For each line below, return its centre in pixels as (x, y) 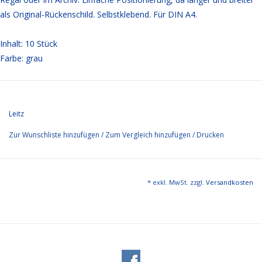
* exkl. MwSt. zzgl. (177, 182)
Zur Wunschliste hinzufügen (55, 135)
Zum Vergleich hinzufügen (149, 135)
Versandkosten (230, 182)
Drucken (210, 135)
